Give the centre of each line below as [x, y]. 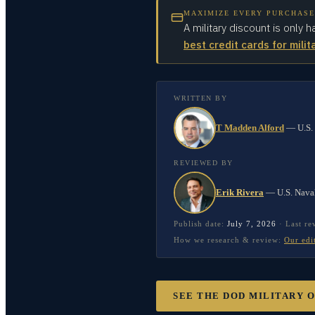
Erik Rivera [240, 192]
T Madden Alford [250, 128]
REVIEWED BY [204, 163]
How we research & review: [227, 240]
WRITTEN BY [200, 98]
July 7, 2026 [252, 224]
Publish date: [200, 224]
